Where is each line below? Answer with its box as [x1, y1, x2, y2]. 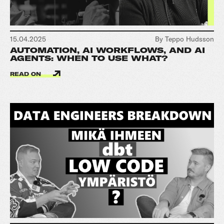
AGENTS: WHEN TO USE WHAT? [10, 53, 168, 63]
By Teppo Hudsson [155, 34, 214, 43]
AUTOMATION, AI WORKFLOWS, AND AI [10, 45, 205, 55]
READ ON [10, 71, 43, 77]
